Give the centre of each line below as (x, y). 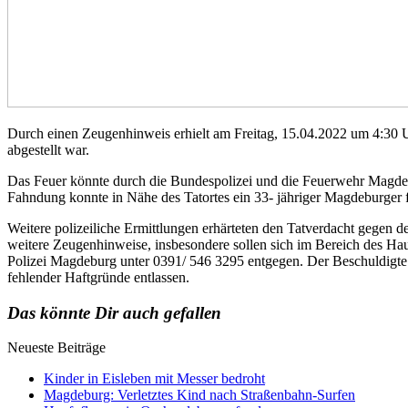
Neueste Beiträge (56, 348)
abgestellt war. (48, 149)
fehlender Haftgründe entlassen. (98, 277)
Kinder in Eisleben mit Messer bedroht (154, 379)
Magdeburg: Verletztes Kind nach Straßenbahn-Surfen (199, 395)
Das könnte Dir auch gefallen (114, 312)
